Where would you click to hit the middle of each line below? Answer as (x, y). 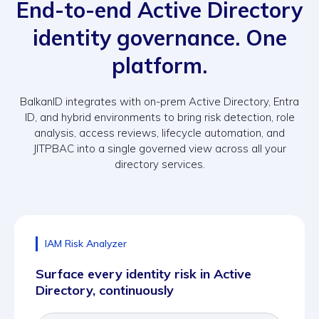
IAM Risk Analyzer (86, 244)
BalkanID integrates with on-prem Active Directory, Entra (159, 101)
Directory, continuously (105, 290)
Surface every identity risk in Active (143, 274)
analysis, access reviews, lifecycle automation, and (159, 133)
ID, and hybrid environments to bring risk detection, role (159, 117)
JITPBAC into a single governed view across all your (159, 148)
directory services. (159, 164)
